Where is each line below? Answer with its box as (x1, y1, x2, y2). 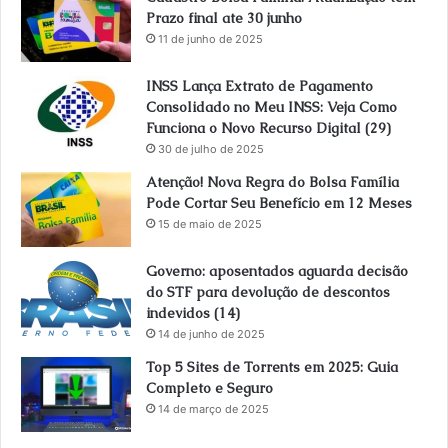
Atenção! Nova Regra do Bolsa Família (146, 173, 399, 192)
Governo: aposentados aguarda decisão (146, 262, 408, 281)
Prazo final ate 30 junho (146, 9, 302, 28)
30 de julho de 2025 (158, 142, 264, 157)
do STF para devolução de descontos (146, 283, 390, 302)
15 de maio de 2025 (158, 217, 262, 232)
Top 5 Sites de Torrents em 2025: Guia (146, 358, 398, 377)
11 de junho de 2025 (158, 32, 263, 47)
